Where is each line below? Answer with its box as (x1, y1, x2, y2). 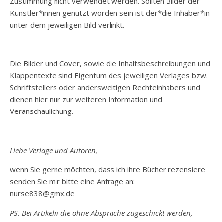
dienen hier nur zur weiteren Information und (10, 94, 162, 104)
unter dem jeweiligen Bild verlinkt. (10, 20, 124, 30)
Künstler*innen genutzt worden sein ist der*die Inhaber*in (10, 8, 210, 18)
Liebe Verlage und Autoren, (10, 145, 98, 155)
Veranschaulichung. (10, 106, 73, 116)
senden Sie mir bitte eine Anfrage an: (10, 176, 135, 186)
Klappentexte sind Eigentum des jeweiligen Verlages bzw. (10, 70, 208, 80)
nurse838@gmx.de (10, 188, 75, 198)
